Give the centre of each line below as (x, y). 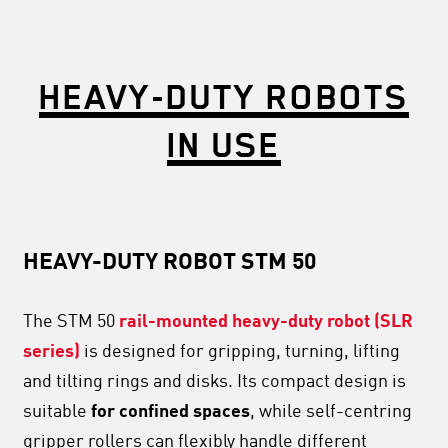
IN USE (224, 144)
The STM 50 (71, 321)
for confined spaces (170, 411)
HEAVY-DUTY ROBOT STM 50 (169, 262)
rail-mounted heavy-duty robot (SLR (266, 321)
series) (51, 351)
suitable (57, 411)
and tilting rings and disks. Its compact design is (214, 381)
